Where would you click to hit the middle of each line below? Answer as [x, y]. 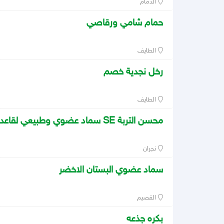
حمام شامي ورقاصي [125, 23]
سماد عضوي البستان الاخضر [111, 170]
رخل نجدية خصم [133, 72]
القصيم [148, 198]
